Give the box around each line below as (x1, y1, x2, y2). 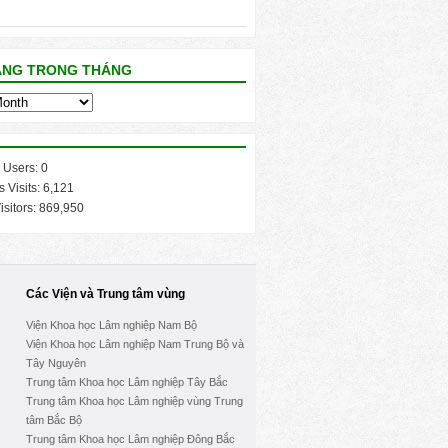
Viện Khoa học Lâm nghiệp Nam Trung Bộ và (26, 337, 244, 350)
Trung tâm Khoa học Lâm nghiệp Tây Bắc (26, 375, 228, 388)
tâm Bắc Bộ (26, 413, 82, 426)
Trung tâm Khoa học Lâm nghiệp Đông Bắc (26, 432, 235, 445)
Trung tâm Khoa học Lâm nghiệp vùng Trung (26, 394, 243, 407)
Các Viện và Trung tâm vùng (26, 286, 185, 301)
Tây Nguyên (26, 356, 86, 369)
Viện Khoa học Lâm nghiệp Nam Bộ (26, 318, 197, 331)
